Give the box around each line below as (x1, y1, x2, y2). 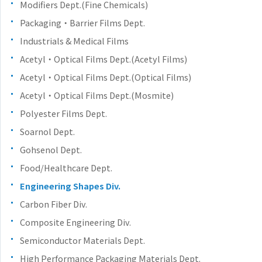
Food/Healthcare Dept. (20, 161, 112, 174)
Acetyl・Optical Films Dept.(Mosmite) (20, 88, 174, 101)
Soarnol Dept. (20, 125, 75, 137)
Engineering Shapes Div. (20, 179, 120, 192)
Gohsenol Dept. (20, 143, 82, 156)
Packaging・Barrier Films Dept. (20, 16, 145, 29)
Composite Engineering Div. (20, 215, 131, 228)
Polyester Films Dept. (20, 106, 107, 119)
